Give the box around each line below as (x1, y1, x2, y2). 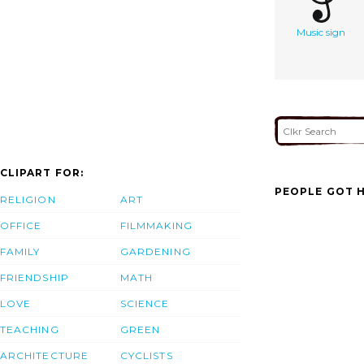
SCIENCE (120, 297, 170, 310)
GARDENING (120, 245, 191, 258)
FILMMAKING (120, 219, 193, 232)
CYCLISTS (120, 349, 173, 362)
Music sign (296, 25, 345, 38)
